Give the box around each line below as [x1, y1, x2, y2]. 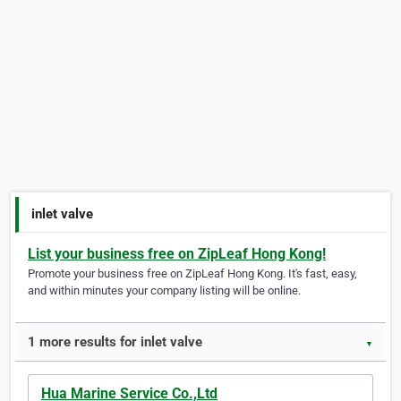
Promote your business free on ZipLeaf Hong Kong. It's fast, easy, [28, 267, 357, 281]
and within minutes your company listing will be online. [28, 284, 301, 298]
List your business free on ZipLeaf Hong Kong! [28, 245, 326, 263]
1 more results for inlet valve [28, 334, 202, 351]
